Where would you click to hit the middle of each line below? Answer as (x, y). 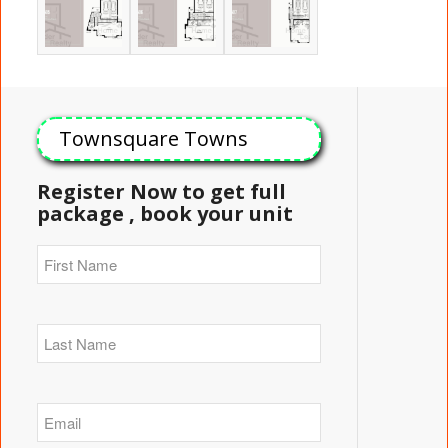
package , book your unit (164, 214)
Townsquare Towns (153, 139)
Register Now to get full (161, 192)
